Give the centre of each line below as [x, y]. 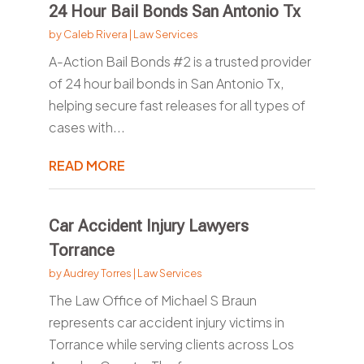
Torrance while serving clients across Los [171, 344]
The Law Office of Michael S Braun [152, 301]
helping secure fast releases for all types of [177, 106]
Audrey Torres [97, 273]
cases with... [87, 128]
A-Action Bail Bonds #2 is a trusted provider [180, 62]
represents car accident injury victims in [166, 323]
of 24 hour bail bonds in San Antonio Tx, [166, 84]
